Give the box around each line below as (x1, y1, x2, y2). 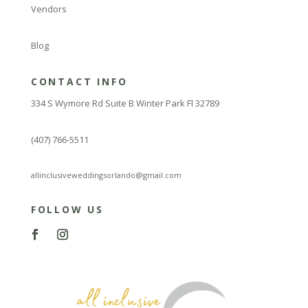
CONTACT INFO (30, 74, 128, 88)
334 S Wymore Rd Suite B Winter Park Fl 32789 (30, 96, 219, 109)
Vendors (30, 2, 67, 15)
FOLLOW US (30, 202, 104, 216)
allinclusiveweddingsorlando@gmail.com (30, 169, 181, 180)
